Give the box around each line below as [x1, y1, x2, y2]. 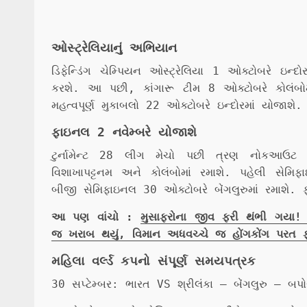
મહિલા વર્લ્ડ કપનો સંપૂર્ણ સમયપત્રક [51, 254, 256, 268]
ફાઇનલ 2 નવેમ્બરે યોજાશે [51, 125, 197, 139]
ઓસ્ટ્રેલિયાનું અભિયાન [51, 40, 177, 55]
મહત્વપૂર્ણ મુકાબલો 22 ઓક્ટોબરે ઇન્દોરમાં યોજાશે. [51, 99, 302, 112]
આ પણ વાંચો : [51, 210, 141, 223]
